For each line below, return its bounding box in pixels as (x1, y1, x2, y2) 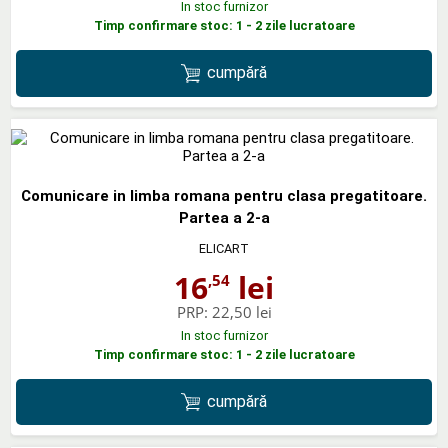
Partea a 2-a (178, 208, 270, 227)
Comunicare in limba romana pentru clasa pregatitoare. (21, 186, 427, 205)
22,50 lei (211, 301, 272, 322)
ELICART (199, 240, 249, 256)
